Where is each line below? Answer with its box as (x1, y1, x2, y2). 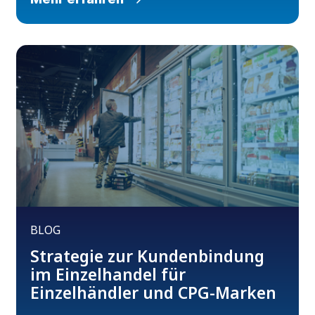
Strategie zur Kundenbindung (30, 245, 265, 268)
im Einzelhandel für (30, 263, 186, 286)
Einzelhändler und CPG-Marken (30, 281, 277, 304)
